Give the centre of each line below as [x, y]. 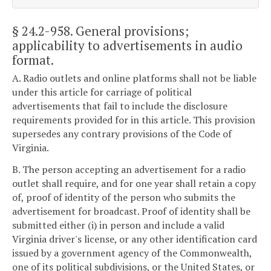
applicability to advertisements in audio [127, 45]
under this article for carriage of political [102, 92]
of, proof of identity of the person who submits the [124, 197]
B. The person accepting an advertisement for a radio [129, 169]
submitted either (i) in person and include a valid [118, 225]
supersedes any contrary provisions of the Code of [122, 134]
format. [33, 60]
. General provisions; [129, 31]
